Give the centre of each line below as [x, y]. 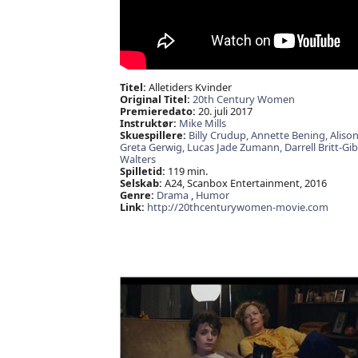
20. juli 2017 [224, 111]
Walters [137, 159]
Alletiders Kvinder [189, 88]
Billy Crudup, [219, 135]
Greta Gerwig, [153, 147]
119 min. [186, 171]
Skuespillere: [153, 135]
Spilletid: [142, 171]
